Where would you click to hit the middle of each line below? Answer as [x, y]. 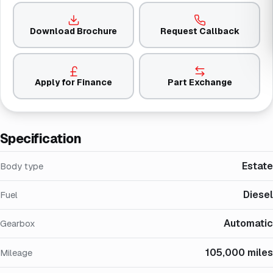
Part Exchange [200, 82]
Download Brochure [73, 31]
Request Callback [200, 31]
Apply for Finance [73, 82]
